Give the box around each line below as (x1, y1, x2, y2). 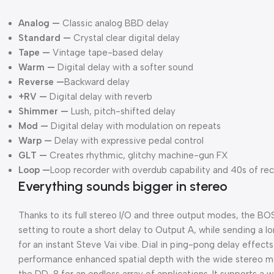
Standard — (18, 32, 71, 43)
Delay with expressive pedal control (52, 135, 204, 146)
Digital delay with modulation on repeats (48, 120, 221, 131)
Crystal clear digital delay (71, 32, 180, 43)
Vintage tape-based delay (50, 46, 163, 58)
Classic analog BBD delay (60, 17, 169, 29)
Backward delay (64, 76, 130, 87)
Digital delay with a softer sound (55, 61, 193, 73)
